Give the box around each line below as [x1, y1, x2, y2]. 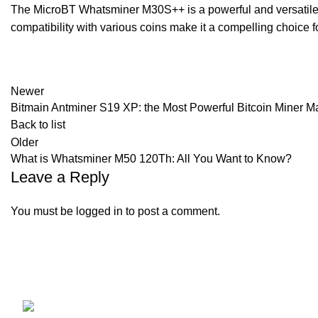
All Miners [261, 295, 312, 307]
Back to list [11, 119, 65, 131]
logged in [76, 205, 123, 217]
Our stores [249, 264, 301, 276]
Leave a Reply [11, 168, 109, 186]
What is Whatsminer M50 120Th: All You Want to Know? [11, 153, 292, 165]
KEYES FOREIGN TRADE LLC [11, 264, 171, 276]
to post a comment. [123, 205, 220, 217]
